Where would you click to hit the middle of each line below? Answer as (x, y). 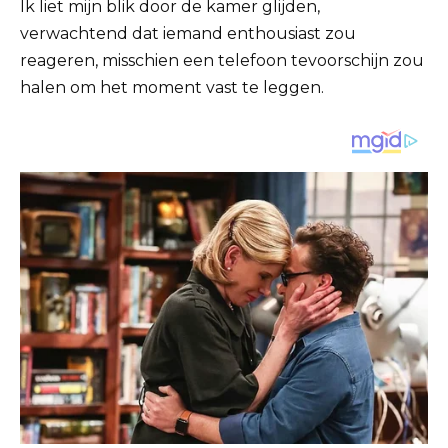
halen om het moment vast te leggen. (172, 88)
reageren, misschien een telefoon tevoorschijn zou (222, 61)
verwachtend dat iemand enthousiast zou (188, 34)
